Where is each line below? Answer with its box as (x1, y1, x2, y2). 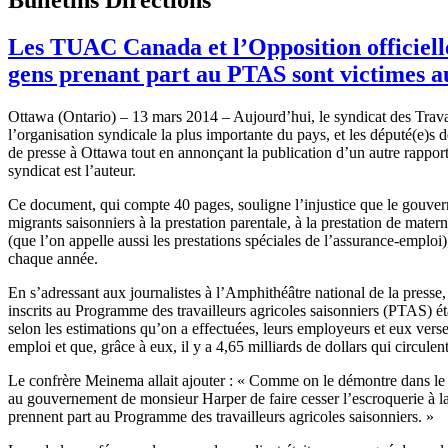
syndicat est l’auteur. (8, 161, 136, 179)
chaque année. (8, 249, 98, 267)
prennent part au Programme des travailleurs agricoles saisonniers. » (8, 407, 434, 425)
